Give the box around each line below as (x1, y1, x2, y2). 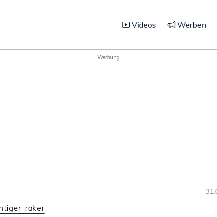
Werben (175, 19, 206, 30)
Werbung (97, 53, 120, 61)
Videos (130, 19, 156, 30)
